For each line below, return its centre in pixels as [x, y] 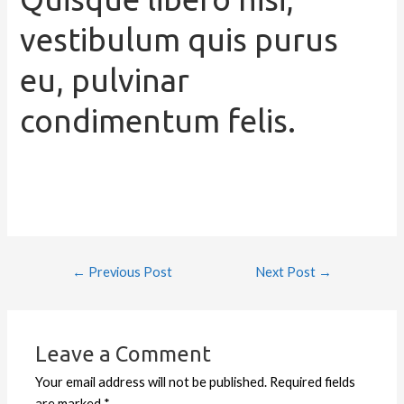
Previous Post [129, 272]
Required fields [312, 382]
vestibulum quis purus [179, 40]
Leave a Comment [124, 354]
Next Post [286, 272]
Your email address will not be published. [151, 382]
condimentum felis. [158, 121]
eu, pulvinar [105, 81]
